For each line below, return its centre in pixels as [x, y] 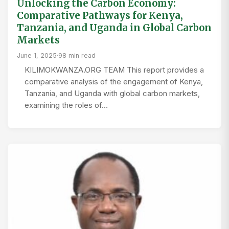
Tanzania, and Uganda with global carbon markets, [112, 94]
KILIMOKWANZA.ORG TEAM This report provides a [114, 70]
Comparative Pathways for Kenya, [100, 16]
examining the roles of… [66, 105]
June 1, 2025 [37, 55]
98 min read [77, 55]
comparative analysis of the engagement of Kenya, [114, 82]
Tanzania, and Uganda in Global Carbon [114, 28]
